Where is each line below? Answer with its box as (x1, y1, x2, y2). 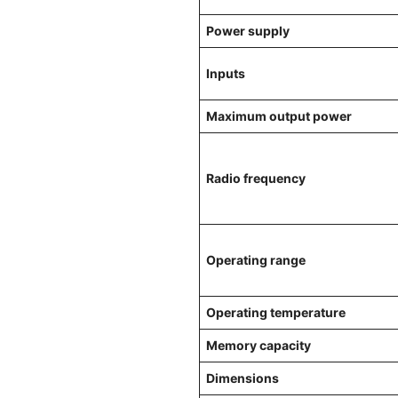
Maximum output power (206, 108, 352, 124)
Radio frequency (206, 171, 306, 187)
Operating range (206, 252, 306, 268)
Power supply (206, 23, 290, 39)
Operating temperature (206, 305, 346, 321)
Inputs (206, 66, 245, 82)
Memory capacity (206, 338, 311, 354)
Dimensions (206, 370, 279, 386)
